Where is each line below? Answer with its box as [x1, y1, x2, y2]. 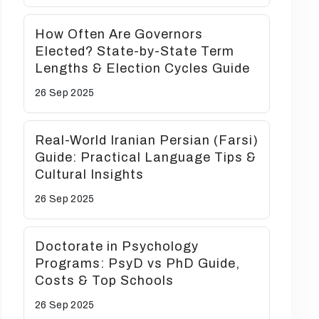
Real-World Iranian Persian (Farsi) [35, 133, 258, 147]
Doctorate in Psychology [35, 239, 199, 253]
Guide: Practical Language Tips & [35, 150, 256, 164]
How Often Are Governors [35, 27, 203, 41]
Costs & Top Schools [35, 273, 174, 288]
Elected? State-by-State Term [35, 44, 234, 58]
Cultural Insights [35, 167, 144, 182]
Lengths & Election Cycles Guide [35, 61, 250, 75]
